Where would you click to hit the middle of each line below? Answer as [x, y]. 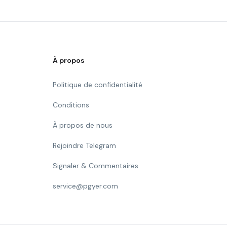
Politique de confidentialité [98, 85]
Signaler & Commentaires [96, 166]
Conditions [71, 105]
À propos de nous [83, 125]
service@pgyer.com [85, 186]
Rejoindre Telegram [84, 145]
